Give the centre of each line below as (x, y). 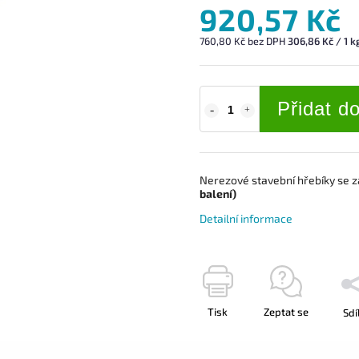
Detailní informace (246, 218)
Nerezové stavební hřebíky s (271, 180)
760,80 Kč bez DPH (244, 40)
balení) (218, 194)
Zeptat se (286, 312)
